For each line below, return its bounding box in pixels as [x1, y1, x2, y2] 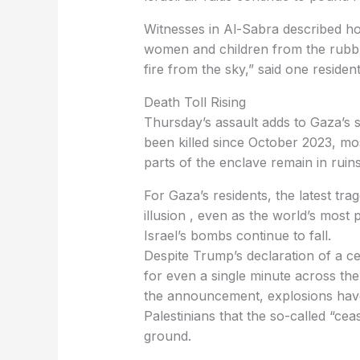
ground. [143, 328, 191, 345]
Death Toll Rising [143, 94, 246, 111]
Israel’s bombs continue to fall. [143, 227, 331, 244]
